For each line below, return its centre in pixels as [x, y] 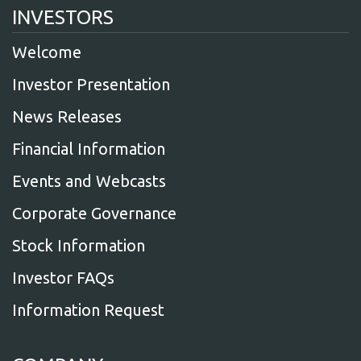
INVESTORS [63, 17]
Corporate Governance [94, 213]
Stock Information [79, 245]
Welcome [47, 52]
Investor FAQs [63, 278]
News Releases [67, 116]
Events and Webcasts [89, 181]
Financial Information [89, 149]
